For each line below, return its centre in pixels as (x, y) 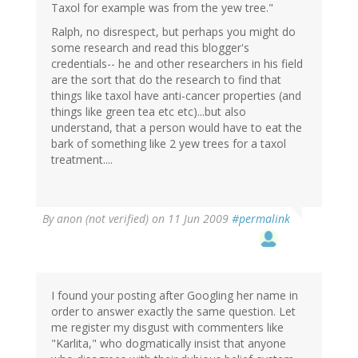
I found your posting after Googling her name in (175, 296)
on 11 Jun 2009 (190, 219)
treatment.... (82, 160)
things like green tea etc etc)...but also (149, 112)
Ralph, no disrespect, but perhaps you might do (173, 32)
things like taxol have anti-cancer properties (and (176, 96)
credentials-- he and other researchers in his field (177, 64)
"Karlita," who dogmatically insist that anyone (169, 344)
